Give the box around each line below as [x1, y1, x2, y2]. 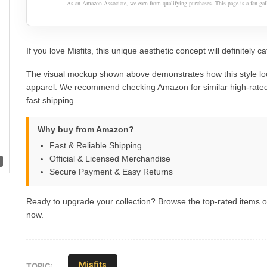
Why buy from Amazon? [38, 124, 134, 134]
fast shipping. [26, 95, 76, 105]
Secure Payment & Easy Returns [49, 166, 173, 176]
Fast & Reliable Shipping [49, 140, 142, 150]
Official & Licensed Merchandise [49, 153, 170, 163]
